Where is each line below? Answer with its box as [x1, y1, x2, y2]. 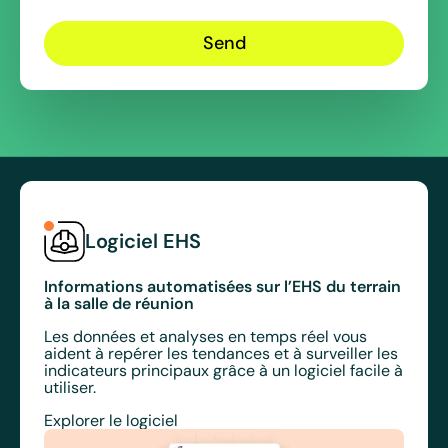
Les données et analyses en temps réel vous [44, 326, 367, 346]
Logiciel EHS [85, 228, 201, 254]
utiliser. [44, 377, 96, 397]
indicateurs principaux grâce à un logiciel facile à [44, 360, 403, 380]
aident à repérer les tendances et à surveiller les [44, 343, 398, 363]
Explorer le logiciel [44, 410, 178, 430]
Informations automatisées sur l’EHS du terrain [44, 275, 401, 296]
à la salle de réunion [44, 292, 194, 313]
